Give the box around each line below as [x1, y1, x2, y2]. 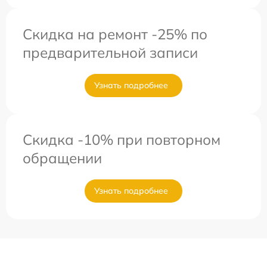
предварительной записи [23, 44, 198, 61]
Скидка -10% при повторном [23, 131, 221, 148]
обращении [23, 149, 102, 167]
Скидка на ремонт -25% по [23, 25, 207, 43]
